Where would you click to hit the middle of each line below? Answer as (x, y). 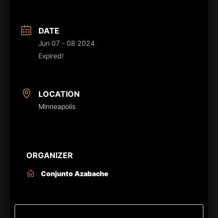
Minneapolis (57, 107)
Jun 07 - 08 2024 (67, 43)
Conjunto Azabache (75, 174)
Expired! (51, 56)
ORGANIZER (50, 155)
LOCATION (59, 94)
